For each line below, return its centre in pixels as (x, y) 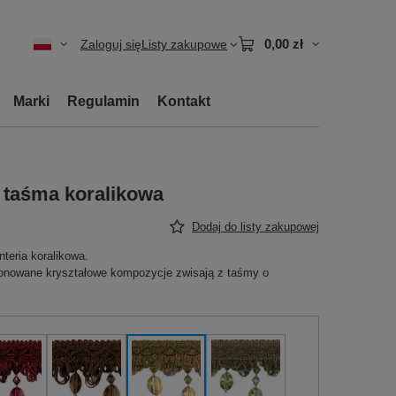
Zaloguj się (111, 44)
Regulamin (103, 101)
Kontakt (184, 101)
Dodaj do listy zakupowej (255, 227)
